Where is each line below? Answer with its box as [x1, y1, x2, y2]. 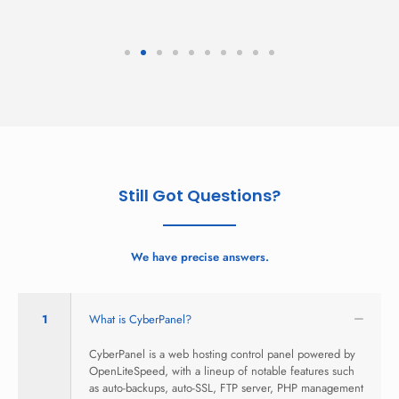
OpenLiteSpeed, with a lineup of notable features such [89, 362, 354, 379]
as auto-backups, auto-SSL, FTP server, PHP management [89, 379, 363, 396]
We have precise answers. [130, 248, 269, 265]
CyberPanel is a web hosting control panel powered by [89, 346, 355, 362]
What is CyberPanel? [89, 311, 191, 328]
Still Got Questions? [118, 184, 281, 207]
